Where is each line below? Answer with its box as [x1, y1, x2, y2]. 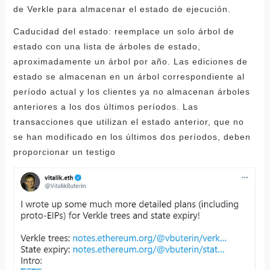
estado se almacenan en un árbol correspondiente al [13, 72, 245, 82]
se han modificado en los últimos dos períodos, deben [13, 132, 251, 142]
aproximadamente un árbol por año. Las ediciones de [13, 57, 248, 67]
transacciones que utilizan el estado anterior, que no [13, 117, 244, 127]
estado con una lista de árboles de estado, [13, 42, 201, 52]
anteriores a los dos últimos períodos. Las [13, 102, 198, 112]
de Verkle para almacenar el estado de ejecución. [13, 4, 231, 14]
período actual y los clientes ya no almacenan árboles [13, 87, 250, 97]
